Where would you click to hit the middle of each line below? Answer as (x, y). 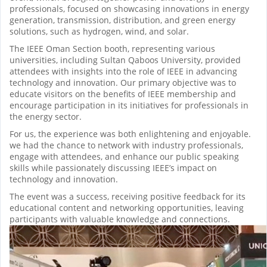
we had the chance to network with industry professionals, (126, 145)
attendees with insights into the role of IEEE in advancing (123, 72)
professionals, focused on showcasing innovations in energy (129, 9)
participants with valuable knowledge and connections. (120, 219)
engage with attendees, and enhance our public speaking (124, 157)
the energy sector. (46, 117)
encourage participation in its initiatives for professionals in (129, 105)
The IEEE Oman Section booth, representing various (112, 49)
